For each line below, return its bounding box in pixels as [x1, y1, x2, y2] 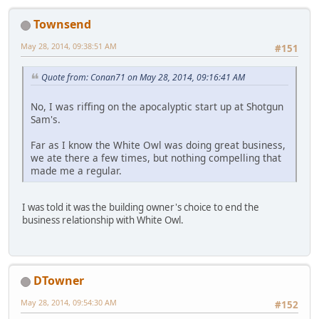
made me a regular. [31, 163, 122, 177]
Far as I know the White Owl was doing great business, [31, 137, 286, 152]
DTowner [33, 273, 84, 289]
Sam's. [31, 112, 63, 126]
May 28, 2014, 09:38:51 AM [21, 40, 117, 51]
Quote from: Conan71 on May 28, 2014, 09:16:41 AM [41, 71, 245, 84]
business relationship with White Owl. [22, 213, 184, 226]
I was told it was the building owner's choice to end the [22, 200, 259, 214]
